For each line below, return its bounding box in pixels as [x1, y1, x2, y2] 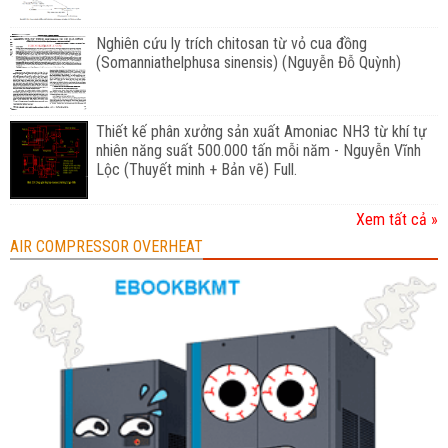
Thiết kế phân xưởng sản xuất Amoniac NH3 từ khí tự [95, 122, 427, 142]
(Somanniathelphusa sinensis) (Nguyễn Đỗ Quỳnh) [95, 53, 401, 73]
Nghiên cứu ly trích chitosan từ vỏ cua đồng [95, 34, 367, 54]
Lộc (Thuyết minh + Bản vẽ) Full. [95, 160, 297, 180]
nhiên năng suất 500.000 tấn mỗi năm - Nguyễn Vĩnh [95, 141, 421, 161]
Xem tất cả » [356, 209, 438, 229]
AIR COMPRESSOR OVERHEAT [10, 236, 203, 256]
